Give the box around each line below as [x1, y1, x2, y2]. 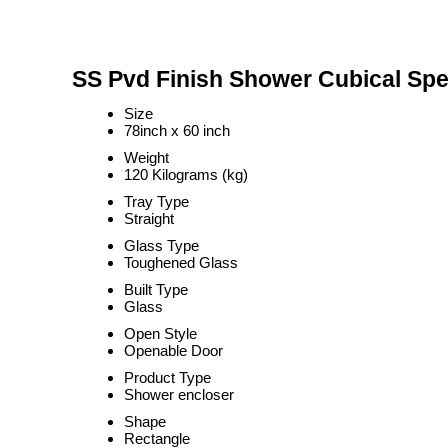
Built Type [124, 281, 188, 298]
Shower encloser [124, 386, 234, 403]
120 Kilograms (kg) [124, 166, 248, 183]
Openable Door [124, 342, 223, 359]
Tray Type [124, 193, 189, 210]
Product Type [124, 369, 211, 386]
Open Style [124, 325, 197, 342]
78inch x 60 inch [124, 122, 230, 139]
